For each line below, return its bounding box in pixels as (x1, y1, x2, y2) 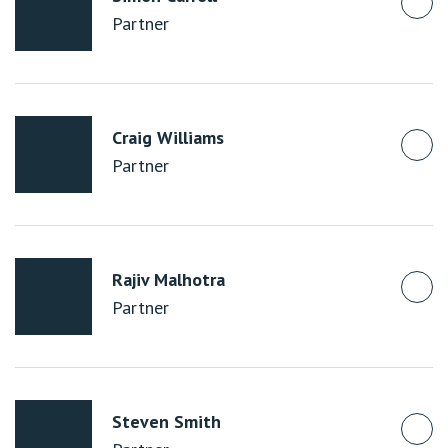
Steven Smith (112, 410, 221, 433)
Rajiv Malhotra (112, 268, 225, 291)
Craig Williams (112, 126, 224, 149)
